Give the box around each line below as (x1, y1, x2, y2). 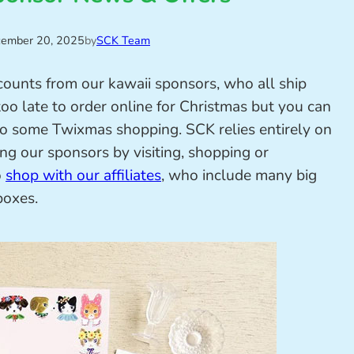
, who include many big (161, 165, 317, 186)
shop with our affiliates (6, 165, 161, 186)
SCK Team (96, 32, 150, 48)
